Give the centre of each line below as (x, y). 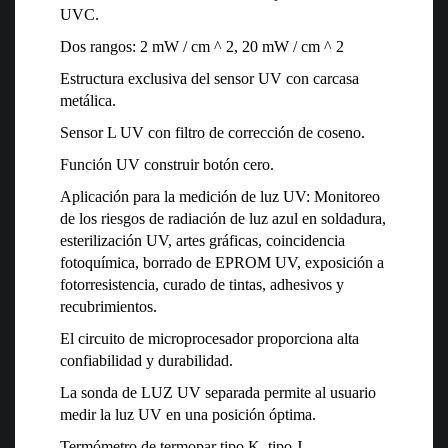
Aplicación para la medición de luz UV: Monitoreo (220, 197)
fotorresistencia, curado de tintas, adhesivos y (202, 285)
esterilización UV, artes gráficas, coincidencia (202, 241)
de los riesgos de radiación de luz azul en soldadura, (223, 219)
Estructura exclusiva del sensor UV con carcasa (209, 79)
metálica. (88, 101)
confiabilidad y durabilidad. (146, 361)
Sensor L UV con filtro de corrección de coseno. (212, 133)
